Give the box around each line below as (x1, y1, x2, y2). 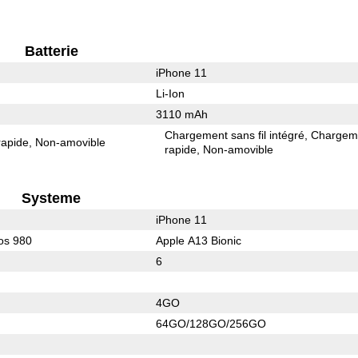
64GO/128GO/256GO (155, 316, 266, 330)
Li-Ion (155, 86, 185, 100)
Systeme (22, 189, 82, 206)
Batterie (24, 42, 78, 59)
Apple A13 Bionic (155, 233, 241, 247)
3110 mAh (155, 107, 208, 121)
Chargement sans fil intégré (165, 128, 305, 141)
